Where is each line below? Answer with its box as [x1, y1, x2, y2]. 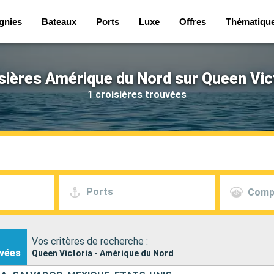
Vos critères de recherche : [32, 235, 148, 247]
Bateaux [41, 16, 76, 27]
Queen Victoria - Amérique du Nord [32, 248, 174, 258]
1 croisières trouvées [87, 88, 187, 100]
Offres [179, 16, 206, 27]
